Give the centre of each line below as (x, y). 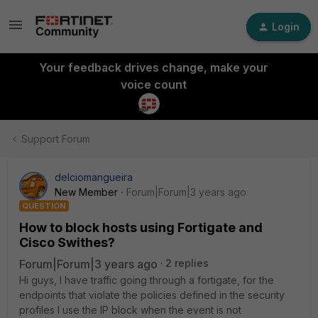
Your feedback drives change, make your (153, 67)
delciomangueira (94, 177)
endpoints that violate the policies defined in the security (152, 295)
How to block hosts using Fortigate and (141, 227)
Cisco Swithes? (67, 242)
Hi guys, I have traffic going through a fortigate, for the (147, 280)
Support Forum (56, 139)
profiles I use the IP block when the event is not (130, 310)
